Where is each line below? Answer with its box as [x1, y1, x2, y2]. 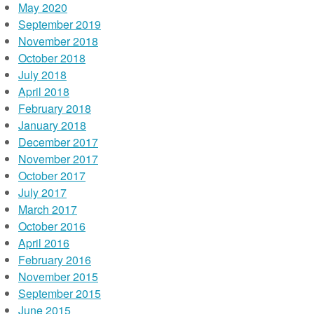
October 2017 [18, 168, 86, 184]
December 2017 [18, 134, 98, 150]
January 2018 [18, 117, 86, 133]
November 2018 [18, 33, 98, 49]
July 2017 [18, 184, 67, 200]
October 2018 [18, 50, 86, 66]
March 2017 [18, 201, 77, 217]
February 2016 [18, 252, 91, 268]
